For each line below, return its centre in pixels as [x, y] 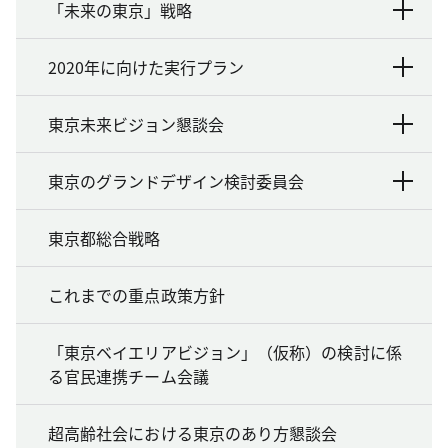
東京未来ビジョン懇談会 [136, 124]
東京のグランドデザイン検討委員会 [176, 181]
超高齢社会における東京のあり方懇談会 [193, 433]
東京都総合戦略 [104, 238]
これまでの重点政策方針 [136, 295]
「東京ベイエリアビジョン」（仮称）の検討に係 [225, 352]
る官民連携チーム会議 [128, 376]
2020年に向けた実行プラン [146, 67]
